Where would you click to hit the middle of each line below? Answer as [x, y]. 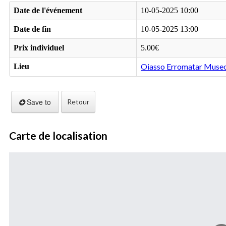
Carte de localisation [58, 136]
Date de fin [32, 29]
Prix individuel [39, 48]
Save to [38, 102]
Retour [78, 102]
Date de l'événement [48, 11]
